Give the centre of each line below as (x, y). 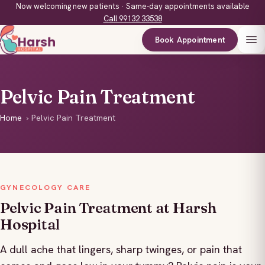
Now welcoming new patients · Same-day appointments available (132, 6)
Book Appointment (190, 40)
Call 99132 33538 (132, 19)
